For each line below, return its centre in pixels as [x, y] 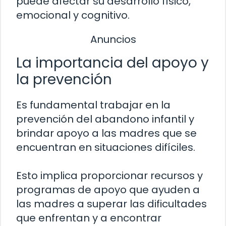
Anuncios [113, 40]
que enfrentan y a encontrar [89, 218]
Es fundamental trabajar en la [93, 105]
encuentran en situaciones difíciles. [106, 147]
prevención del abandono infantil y [105, 119]
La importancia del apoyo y [112, 63]
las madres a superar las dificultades [111, 204]
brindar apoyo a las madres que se [106, 133]
